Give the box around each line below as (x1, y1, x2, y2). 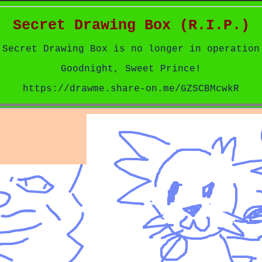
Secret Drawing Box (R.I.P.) (12, 16, 250, 34)
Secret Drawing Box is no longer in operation (2, 43, 260, 54)
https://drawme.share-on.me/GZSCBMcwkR (23, 83, 239, 94)
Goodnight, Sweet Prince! (61, 63, 201, 74)
